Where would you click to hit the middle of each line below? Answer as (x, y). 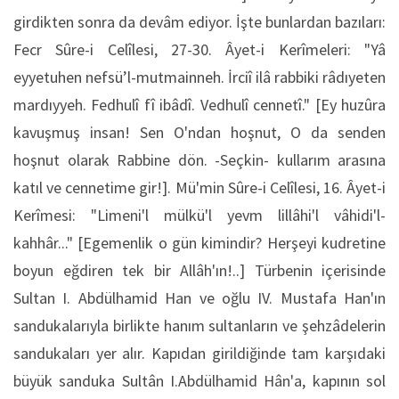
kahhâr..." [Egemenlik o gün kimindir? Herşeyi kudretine (199, 243)
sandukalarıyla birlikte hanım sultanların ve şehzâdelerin (199, 326)
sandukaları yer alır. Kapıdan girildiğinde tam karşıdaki (199, 353)
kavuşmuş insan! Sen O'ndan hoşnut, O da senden (199, 132)
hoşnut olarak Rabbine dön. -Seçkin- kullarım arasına (199, 160)
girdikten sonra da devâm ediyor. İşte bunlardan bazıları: (199, 22)
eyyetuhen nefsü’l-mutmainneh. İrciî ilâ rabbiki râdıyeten (199, 77)
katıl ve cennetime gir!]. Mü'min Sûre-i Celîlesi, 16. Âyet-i (199, 187)
